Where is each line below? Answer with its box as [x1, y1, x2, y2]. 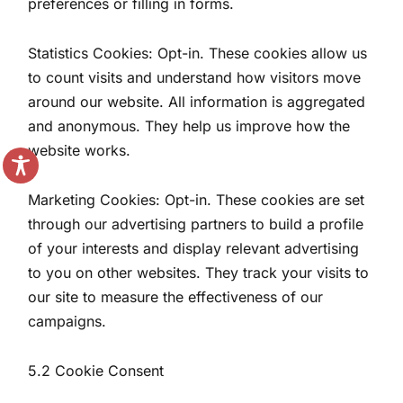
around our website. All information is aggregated [28, 93, 366, 111]
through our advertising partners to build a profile [28, 215, 364, 233]
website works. [28, 141, 131, 159]
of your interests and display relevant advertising [28, 239, 360, 257]
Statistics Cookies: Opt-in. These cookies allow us [28, 44, 368, 62]
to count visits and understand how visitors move [28, 68, 362, 86]
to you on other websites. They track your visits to [28, 264, 370, 282]
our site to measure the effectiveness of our [28, 288, 324, 306]
